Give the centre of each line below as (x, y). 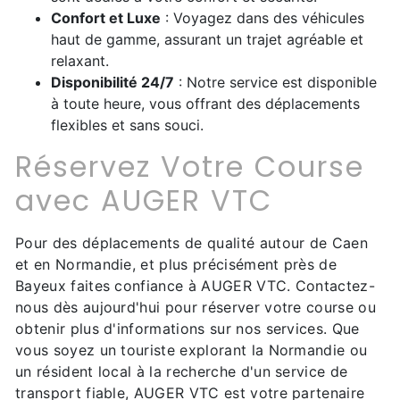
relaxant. (80, 61)
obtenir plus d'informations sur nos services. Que (187, 329)
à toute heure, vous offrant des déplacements (205, 104)
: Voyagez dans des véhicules (262, 18)
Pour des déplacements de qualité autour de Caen (192, 243)
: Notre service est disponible (275, 83)
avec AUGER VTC (144, 201)
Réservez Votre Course (190, 167)
